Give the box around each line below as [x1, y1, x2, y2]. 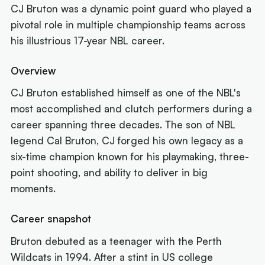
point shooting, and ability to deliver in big [11, 166, 208, 179]
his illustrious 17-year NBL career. [11, 34, 165, 47]
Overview [11, 64, 56, 77]
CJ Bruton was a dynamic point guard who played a [11, 2, 252, 15]
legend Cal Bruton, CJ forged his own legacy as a [11, 134, 244, 147]
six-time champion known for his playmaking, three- [11, 150, 250, 163]
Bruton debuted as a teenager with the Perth [11, 234, 222, 247]
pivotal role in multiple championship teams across [11, 18, 246, 31]
